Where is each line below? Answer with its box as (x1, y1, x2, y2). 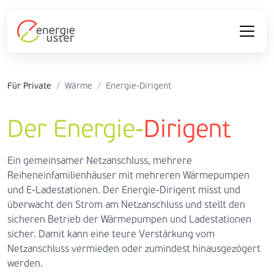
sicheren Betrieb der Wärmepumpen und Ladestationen (7, 213, 251, 225)
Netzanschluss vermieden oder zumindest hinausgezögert (7, 243, 261, 254)
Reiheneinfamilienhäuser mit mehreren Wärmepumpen (7, 169, 250, 181)
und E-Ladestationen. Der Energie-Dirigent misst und (7, 184, 240, 196)
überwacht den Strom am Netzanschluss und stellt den (7, 199, 245, 210)
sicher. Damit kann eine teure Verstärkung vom (7, 228, 215, 240)
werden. (7, 257, 43, 269)
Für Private (7, 81, 51, 91)
